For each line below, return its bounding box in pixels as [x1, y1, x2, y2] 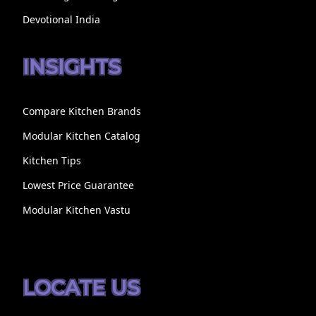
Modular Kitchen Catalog [22, 128, 140, 142]
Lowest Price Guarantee [22, 178, 134, 192]
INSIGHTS [22, 54, 121, 79]
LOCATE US [22, 275, 140, 300]
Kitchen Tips [22, 153, 81, 167]
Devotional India [22, 12, 100, 26]
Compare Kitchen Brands [22, 104, 141, 118]
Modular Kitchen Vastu [22, 202, 130, 217]
